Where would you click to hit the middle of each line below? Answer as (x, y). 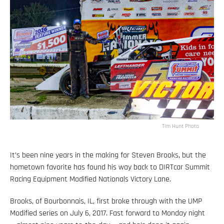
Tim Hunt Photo (180, 126)
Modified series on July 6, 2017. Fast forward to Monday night (107, 213)
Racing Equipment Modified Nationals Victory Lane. (90, 179)
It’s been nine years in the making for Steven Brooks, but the (108, 155)
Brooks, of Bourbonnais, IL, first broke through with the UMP (106, 201)
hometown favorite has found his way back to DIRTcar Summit (110, 167)
